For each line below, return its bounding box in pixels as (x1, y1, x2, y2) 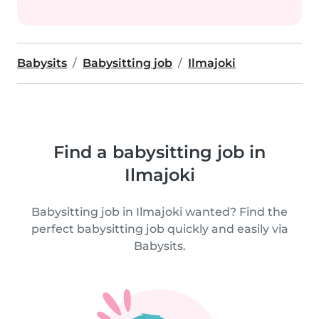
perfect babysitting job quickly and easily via (31, 221, 288, 236)
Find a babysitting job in (53, 141, 266, 162)
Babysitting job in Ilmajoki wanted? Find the (31, 204, 288, 219)
